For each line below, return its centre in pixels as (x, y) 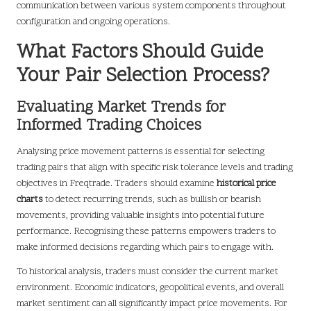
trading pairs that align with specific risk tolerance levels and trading (155, 168)
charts (30, 200)
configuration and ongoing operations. (93, 22)
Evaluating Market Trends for (121, 108)
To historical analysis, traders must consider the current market (148, 272)
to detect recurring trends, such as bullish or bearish (152, 200)
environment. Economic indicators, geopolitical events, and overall (150, 288)
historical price (246, 184)
